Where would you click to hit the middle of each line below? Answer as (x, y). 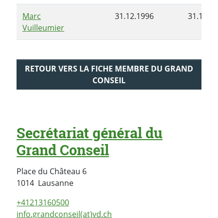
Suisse (85, 183)
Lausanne (56, 183)
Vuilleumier (43, 27)
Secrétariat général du (90, 133)
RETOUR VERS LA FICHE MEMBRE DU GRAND (109, 69)
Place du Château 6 (52, 172)
